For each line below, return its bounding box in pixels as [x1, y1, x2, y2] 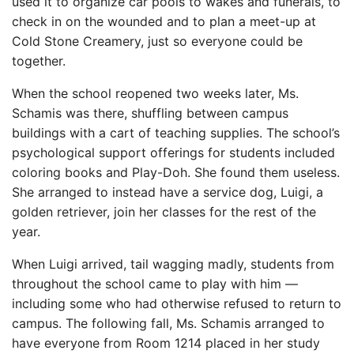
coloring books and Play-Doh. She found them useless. [12, 164, 340, 180]
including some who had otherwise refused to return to [12, 295, 341, 311]
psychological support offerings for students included [12, 144, 335, 160]
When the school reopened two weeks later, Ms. [12, 85, 299, 101]
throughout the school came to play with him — [12, 275, 298, 292]
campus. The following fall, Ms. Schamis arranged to [12, 314, 325, 331]
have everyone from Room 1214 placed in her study [12, 334, 320, 351]
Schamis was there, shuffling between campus [12, 104, 288, 121]
